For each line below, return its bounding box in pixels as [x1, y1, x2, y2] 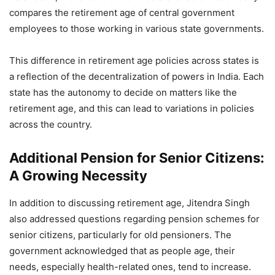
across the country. [9, 118, 92, 130]
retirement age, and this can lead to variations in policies [9, 103, 254, 114]
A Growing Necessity [9, 168, 147, 184]
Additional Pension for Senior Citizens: [9, 150, 265, 166]
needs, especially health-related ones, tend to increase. [9, 261, 251, 273]
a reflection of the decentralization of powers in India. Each [9, 71, 264, 82]
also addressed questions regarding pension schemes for [9, 213, 260, 225]
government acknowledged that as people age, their [9, 245, 235, 257]
